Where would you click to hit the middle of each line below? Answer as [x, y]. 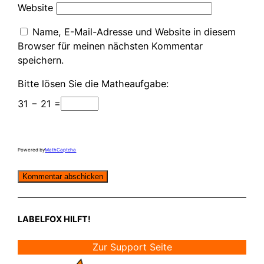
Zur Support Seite [132, 247]
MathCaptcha [61, 149]
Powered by [32, 149]
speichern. [41, 60]
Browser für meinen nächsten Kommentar [110, 46]
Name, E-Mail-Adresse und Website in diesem [134, 32]
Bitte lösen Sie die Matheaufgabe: [93, 83]
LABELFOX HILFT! [55, 219]
